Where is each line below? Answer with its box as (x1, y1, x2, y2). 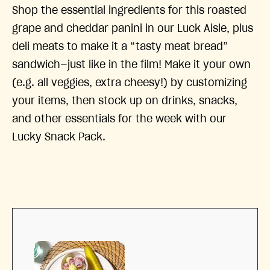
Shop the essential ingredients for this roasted (12, 5, 246, 16)
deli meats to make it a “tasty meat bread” (12, 41, 228, 52)
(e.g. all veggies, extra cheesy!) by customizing (12, 77, 247, 89)
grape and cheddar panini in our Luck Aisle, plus (12, 23, 253, 34)
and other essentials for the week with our (12, 113, 227, 125)
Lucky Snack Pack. (12, 131, 105, 143)
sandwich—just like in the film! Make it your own (12, 59, 251, 71)
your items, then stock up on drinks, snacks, (12, 95, 237, 107)
